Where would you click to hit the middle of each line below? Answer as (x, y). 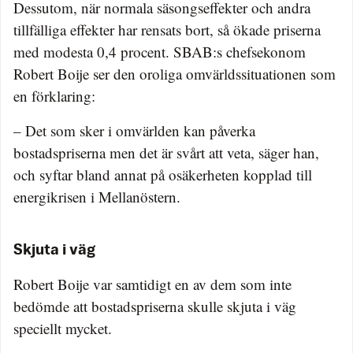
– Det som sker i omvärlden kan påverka (134, 131)
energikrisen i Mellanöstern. (97, 197)
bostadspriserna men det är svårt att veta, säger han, (166, 153)
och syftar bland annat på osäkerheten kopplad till (163, 175)
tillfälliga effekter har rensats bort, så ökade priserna (167, 30)
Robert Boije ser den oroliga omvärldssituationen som (175, 74)
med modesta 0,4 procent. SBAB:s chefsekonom (160, 52)
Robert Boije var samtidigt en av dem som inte (152, 284)
